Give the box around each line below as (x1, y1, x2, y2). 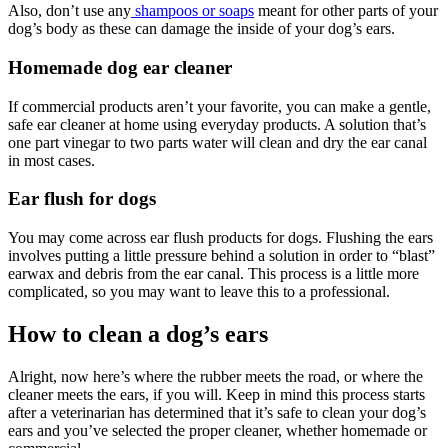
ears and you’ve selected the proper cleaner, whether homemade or (8, 421, 427, 439)
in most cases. (8, 151, 95, 169)
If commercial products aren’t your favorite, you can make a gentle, (8, 97, 431, 115)
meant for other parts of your (254, 2, 438, 20)
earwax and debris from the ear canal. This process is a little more (8, 264, 419, 282)
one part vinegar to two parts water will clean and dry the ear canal (8, 133, 427, 151)
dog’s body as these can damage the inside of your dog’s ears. (8, 20, 395, 38)
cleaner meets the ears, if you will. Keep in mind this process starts (8, 385, 425, 403)
